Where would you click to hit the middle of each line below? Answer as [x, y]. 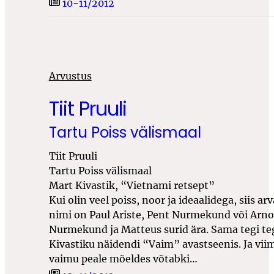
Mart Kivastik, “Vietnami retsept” [131, 186]
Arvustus [70, 76]
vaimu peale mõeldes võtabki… [123, 259]
